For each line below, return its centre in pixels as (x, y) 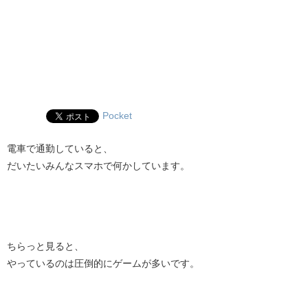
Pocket (117, 115)
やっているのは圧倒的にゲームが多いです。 (103, 263)
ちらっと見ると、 (45, 246)
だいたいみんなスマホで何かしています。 (98, 166)
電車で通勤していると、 (60, 148)
